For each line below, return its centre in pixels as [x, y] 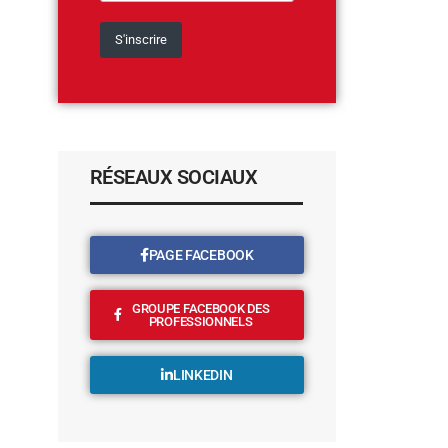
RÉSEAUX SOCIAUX [173, 176]
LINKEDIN [202, 374]
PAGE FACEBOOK [201, 254]
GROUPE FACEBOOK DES [200, 308]
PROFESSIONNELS [200, 321]
